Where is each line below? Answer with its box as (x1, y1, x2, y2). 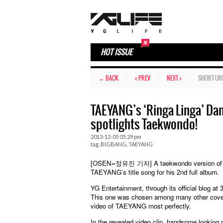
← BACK (99, 75, 118, 82)
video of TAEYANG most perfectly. (91, 201, 191, 211)
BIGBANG (101, 141, 126, 147)
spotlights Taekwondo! (91, 118, 198, 132)
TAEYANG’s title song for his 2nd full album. (91, 167, 219, 177)
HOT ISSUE (101, 48, 132, 57)
